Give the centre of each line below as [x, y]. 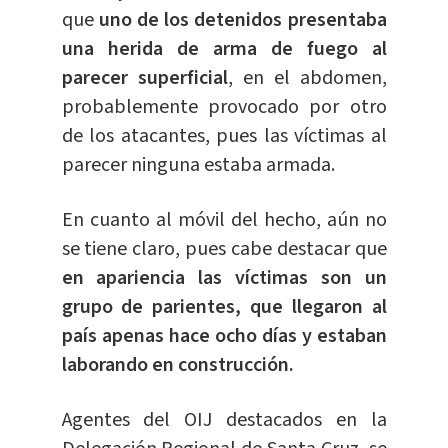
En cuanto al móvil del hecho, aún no [224, 219]
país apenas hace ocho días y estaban [224, 335]
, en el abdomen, [307, 77]
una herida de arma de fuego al [224, 48]
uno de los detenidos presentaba [242, 19]
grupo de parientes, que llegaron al [224, 306]
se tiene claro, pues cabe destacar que [224, 248]
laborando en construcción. [177, 364]
